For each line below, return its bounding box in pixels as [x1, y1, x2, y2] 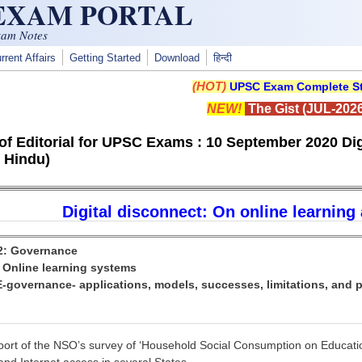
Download [154, 53, 200, 64]
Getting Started [69, 53, 141, 64]
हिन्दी [213, 53, 232, 64]
